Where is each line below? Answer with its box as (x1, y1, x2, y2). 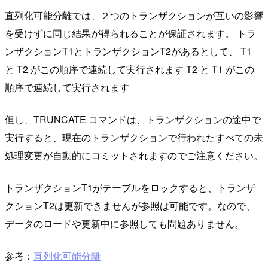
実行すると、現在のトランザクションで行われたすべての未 (5, 130, 263, 145)
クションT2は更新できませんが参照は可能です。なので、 (5, 199, 255, 213)
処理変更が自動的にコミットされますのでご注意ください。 (5, 148, 263, 163)
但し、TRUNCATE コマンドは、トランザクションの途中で (5, 112, 261, 127)
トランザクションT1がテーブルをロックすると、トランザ (5, 181, 255, 195)
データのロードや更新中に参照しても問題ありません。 (5, 217, 244, 231)
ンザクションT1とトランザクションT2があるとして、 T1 (5, 44, 252, 59)
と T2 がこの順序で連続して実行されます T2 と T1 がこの (5, 62, 254, 77)
